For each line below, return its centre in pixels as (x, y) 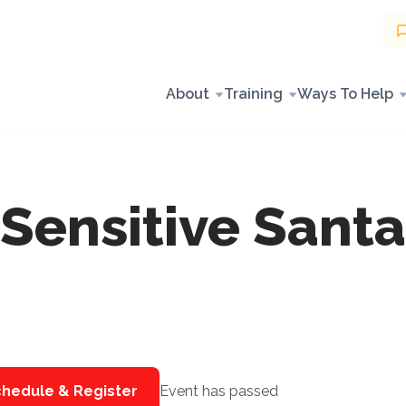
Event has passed (218, 391)
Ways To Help (345, 94)
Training (253, 94)
